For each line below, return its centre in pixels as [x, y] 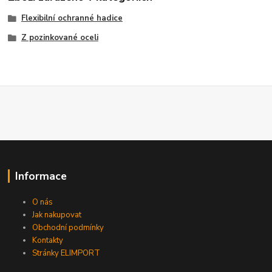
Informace [41, 176]
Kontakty [48, 240]
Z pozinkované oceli [59, 37]
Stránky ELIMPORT [66, 253]
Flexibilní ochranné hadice [72, 19]
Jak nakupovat [57, 215]
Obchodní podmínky [68, 227]
